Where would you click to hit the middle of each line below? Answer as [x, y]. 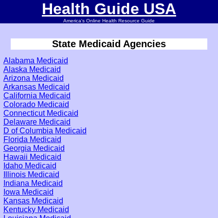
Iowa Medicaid [28, 192]
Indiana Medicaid [33, 183]
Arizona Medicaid [33, 78]
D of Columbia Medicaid [45, 130]
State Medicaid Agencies [109, 44]
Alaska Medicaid [32, 69]
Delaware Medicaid [37, 122]
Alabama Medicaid [36, 60]
